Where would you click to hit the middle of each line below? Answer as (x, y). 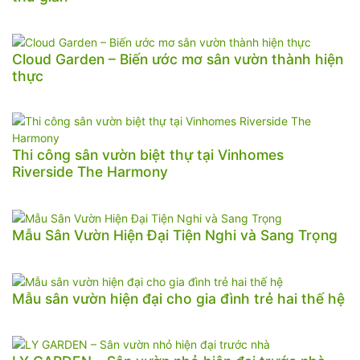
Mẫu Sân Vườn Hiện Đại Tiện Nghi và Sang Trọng (175, 235)
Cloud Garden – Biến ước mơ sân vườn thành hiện (178, 59)
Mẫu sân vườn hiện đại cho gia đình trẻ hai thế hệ (178, 298)
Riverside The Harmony (90, 172)
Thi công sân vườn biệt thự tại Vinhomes (148, 155)
